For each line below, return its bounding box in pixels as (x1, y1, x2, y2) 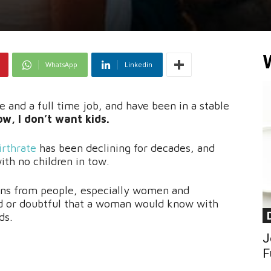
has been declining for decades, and (36, 142, 215, 155)
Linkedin (125, 60, 152, 70)
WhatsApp (45, 60, 77, 70)
